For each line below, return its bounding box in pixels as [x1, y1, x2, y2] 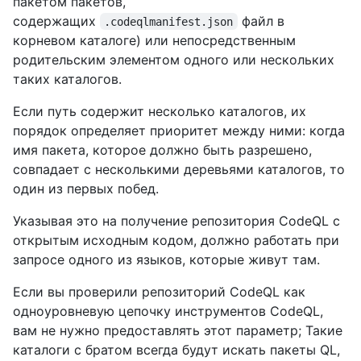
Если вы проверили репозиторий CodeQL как [13, 283, 305, 300]
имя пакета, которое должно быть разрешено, [13, 141, 312, 158]
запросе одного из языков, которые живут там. [13, 251, 320, 268]
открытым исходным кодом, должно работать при [13, 231, 339, 248]
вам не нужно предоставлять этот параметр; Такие [13, 322, 342, 338]
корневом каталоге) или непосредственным [13, 31, 296, 48]
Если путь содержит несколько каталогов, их [13, 102, 306, 119]
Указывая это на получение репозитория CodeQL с [13, 212, 340, 229]
